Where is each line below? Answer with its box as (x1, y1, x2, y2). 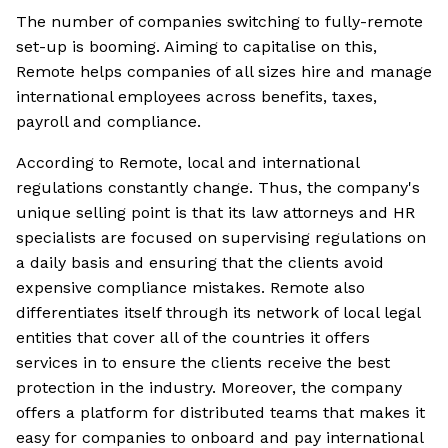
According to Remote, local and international (16, 153, 359, 173)
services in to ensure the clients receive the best (16, 353, 390, 373)
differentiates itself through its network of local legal (16, 303, 420, 323)
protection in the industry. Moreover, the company (16, 378, 402, 398)
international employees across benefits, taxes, (16, 87, 377, 107)
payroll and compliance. (16, 112, 201, 132)
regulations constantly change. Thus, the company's (16, 178, 420, 198)
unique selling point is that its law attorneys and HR (16, 203, 415, 223)
